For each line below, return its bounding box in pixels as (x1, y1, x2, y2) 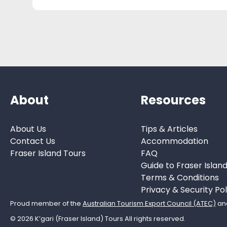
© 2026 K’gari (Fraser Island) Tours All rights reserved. (10, 213, 186, 223)
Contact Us (10, 135, 56, 147)
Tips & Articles (140, 123, 198, 135)
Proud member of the (10, 198, 83, 208)
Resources (140, 92, 206, 109)
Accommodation (140, 135, 208, 147)
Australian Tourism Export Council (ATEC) (83, 198, 216, 208)
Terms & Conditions (140, 171, 219, 183)
